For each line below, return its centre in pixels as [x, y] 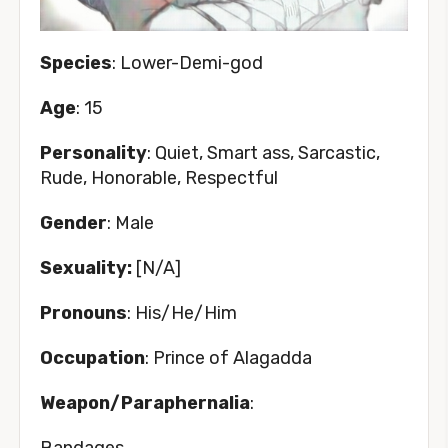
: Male [130, 222]
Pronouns [83, 312]
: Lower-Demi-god [187, 62]
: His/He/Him [182, 312]
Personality [93, 152]
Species [76, 62]
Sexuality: [88, 267]
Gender [73, 222]
